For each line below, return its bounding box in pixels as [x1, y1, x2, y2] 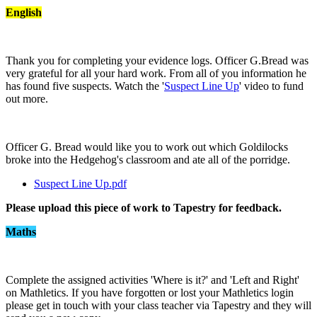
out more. [6, 92, 51, 105]
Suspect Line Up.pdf [34, 177, 127, 190]
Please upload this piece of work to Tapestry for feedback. [6, 201, 282, 214]
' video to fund [239, 79, 304, 92]
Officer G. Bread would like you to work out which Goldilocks [6, 140, 288, 153]
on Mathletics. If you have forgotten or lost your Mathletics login [6, 286, 294, 299]
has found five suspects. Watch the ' [6, 79, 164, 92]
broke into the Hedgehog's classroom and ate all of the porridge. [6, 153, 293, 166]
